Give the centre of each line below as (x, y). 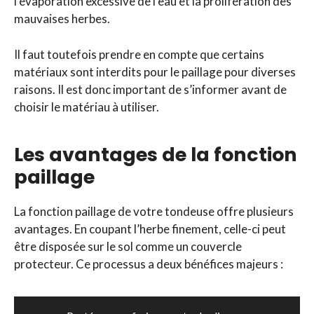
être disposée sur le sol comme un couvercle (128, 246)
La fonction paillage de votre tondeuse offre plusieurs (154, 211)
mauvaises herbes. (62, 19)
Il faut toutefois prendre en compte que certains (139, 54)
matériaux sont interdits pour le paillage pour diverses (155, 71)
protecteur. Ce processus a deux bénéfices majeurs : (149, 264)
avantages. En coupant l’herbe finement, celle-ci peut (150, 228)
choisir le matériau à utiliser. (87, 107)
